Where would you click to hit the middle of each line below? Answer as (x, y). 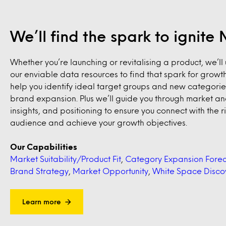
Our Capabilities (44, 147)
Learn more (42, 202)
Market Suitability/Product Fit (66, 159)
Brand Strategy (39, 171)
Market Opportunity (110, 171)
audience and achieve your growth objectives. (99, 122)
